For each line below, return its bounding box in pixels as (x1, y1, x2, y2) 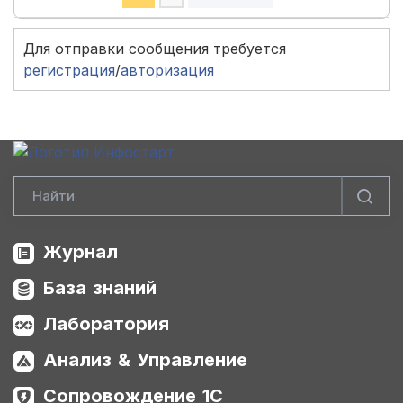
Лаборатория (43, 313, 169, 336)
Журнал (43, 241, 118, 264)
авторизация (121, 60, 214, 79)
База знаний (43, 277, 157, 300)
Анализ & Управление (43, 349, 247, 372)
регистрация (23, 60, 115, 79)
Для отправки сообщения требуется (23, 39, 286, 58)
